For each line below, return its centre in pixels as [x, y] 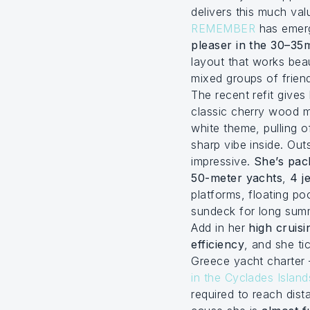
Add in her [220, 228]
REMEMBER [224, 28]
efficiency [218, 244]
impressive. [222, 161]
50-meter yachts [237, 178]
